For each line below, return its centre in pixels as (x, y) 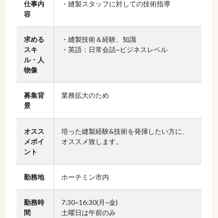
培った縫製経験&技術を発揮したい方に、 (125, 131)
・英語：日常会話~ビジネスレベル (114, 50)
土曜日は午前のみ (88, 213)
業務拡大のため (85, 95)
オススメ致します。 (92, 142)
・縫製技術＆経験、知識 (99, 39)
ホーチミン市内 (85, 177)
